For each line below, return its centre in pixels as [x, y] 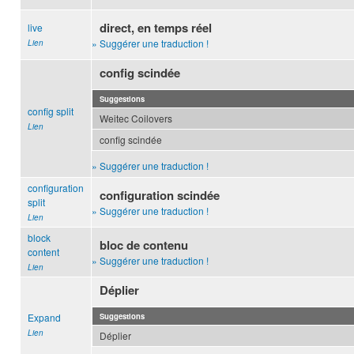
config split [51, 111]
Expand [44, 318]
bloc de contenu [144, 245]
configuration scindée [160, 196]
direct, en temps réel [156, 28]
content [43, 252]
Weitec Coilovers [136, 119]
